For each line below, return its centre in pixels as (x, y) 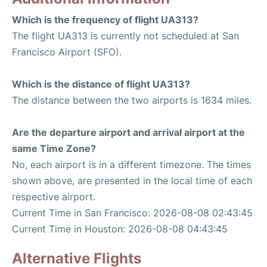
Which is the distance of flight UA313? (101, 84)
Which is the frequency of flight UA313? (105, 20)
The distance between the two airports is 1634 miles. (132, 100)
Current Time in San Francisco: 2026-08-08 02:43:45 (132, 213)
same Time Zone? (54, 149)
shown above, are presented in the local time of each (132, 181)
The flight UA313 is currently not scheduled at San (125, 36)
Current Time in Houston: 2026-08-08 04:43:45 (120, 229)
